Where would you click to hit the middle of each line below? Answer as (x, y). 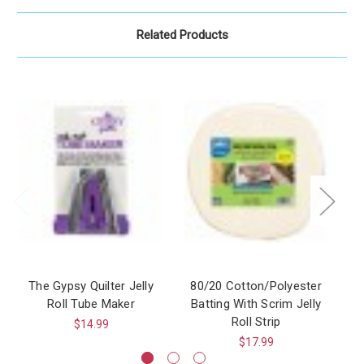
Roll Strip (256, 321)
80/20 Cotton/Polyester (256, 286)
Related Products (182, 35)
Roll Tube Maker (91, 303)
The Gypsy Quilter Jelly (91, 286)
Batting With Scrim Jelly (256, 303)
